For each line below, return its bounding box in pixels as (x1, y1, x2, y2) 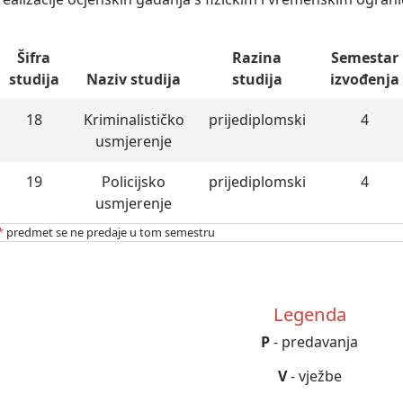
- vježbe (286, 365, 342, 386)
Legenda (273, 301, 346, 327)
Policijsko (102, 171, 166, 192)
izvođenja (329, 68, 399, 89)
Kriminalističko (83, 109, 184, 130)
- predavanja (270, 332, 358, 353)
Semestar (330, 47, 399, 67)
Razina (232, 47, 282, 67)
